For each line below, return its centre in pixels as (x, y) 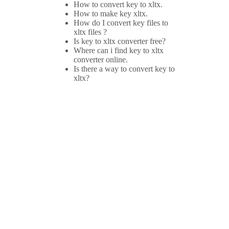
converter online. (101, 60)
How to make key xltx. (111, 14)
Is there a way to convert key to (124, 69)
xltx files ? (90, 32)
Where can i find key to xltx (119, 51)
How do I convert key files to (121, 23)
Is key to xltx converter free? (120, 41)
